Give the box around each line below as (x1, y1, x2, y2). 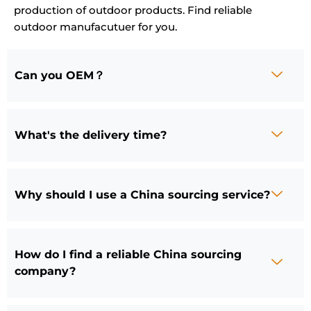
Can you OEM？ (15, 69, 105, 83)
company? (15, 264, 76, 278)
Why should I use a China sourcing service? (15, 188, 270, 202)
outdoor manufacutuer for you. (14, 20, 177, 34)
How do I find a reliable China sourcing (15, 248, 242, 262)
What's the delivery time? (15, 128, 167, 142)
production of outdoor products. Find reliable (14, 3, 252, 17)
